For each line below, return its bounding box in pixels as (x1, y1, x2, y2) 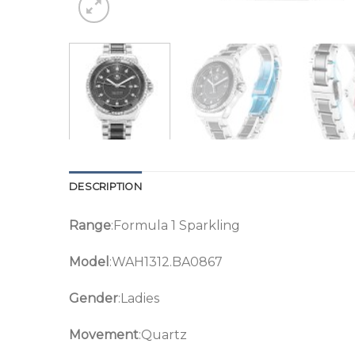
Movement (69, 326, 139, 342)
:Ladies (118, 291, 159, 307)
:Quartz (139, 326, 187, 342)
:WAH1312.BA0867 (109, 254, 223, 270)
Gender (69, 291, 118, 307)
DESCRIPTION (69, 181, 142, 193)
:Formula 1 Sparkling (111, 218, 240, 234)
